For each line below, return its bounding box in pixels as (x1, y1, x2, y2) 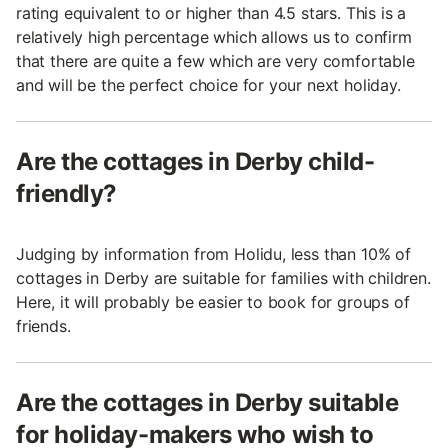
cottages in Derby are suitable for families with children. (16, 268, 431, 289)
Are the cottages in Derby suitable (16, 388, 399, 418)
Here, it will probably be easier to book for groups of (16, 292, 410, 313)
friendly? (16, 179, 117, 209)
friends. (16, 316, 71, 337)
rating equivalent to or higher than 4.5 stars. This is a (16, 3, 407, 24)
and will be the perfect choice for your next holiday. (16, 75, 401, 96)
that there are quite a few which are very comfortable (16, 51, 415, 72)
